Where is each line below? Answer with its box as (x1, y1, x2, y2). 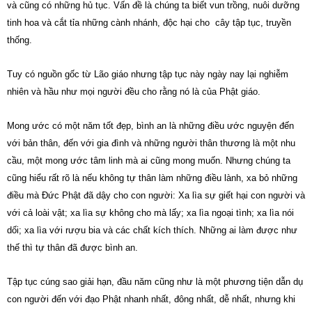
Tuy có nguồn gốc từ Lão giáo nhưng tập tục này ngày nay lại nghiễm (7, 69, 288, 79)
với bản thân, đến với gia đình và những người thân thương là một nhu (7, 138, 295, 148)
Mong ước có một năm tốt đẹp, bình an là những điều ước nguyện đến (7, 120, 294, 131)
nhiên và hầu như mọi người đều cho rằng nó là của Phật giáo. (7, 86, 260, 97)
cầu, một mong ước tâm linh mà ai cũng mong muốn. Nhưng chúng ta (7, 155, 290, 166)
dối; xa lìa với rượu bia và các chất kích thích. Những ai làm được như (7, 225, 297, 235)
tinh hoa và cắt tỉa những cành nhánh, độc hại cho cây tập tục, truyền (7, 17, 291, 28)
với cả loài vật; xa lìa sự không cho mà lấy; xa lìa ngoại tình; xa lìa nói (7, 208, 294, 218)
